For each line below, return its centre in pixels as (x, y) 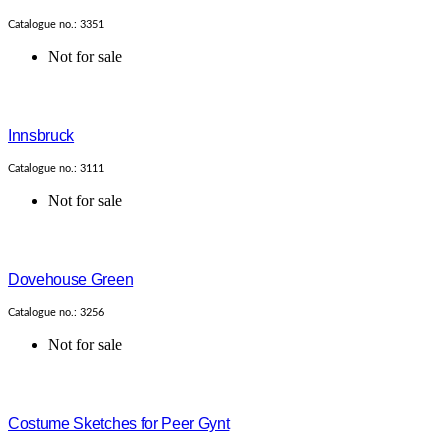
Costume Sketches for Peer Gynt (119, 424)
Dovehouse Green (71, 280)
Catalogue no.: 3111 (56, 169)
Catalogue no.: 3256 (56, 313)
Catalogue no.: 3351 (56, 25)
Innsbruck (41, 136)
